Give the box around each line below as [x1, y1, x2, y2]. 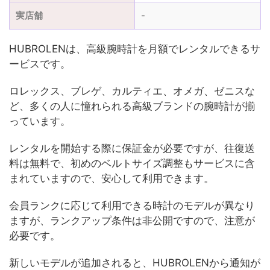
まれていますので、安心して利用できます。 [9, 172, 214, 185]
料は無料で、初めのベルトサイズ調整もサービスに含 [9, 157, 255, 170]
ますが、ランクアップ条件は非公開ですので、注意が [9, 215, 255, 227]
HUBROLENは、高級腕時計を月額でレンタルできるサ [9, 43, 260, 55]
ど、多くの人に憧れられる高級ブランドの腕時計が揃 [9, 100, 255, 113]
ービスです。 [9, 58, 71, 71]
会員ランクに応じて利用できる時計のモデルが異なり [9, 199, 255, 212]
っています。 [9, 115, 71, 128]
